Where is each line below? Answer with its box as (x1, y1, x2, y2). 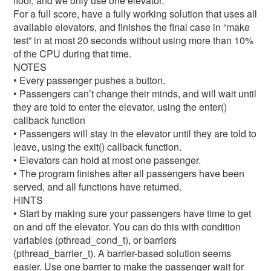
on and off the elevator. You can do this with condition (13, 220, 241, 233)
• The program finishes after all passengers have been (13, 166, 245, 180)
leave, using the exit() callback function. (13, 140, 182, 154)
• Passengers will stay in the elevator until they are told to (13, 126, 257, 140)
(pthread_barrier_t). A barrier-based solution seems (13, 246, 232, 260)
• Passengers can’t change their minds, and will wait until (13, 87, 257, 100)
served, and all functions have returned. (13, 180, 182, 194)
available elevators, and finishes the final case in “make (13, 20, 250, 34)
